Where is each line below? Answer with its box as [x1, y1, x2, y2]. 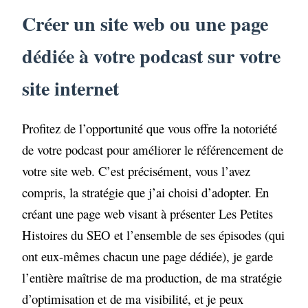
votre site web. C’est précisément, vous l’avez [22, 162, 251, 180]
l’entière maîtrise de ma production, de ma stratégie [22, 269, 283, 287]
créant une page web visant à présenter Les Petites [22, 205, 274, 223]
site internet [22, 74, 120, 103]
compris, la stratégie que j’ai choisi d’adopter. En [22, 184, 269, 201]
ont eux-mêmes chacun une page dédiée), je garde [22, 247, 274, 265]
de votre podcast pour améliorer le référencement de [22, 141, 284, 159]
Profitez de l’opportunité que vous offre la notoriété [22, 120, 278, 137]
